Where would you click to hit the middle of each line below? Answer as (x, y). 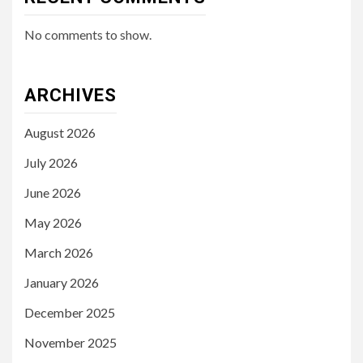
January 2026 (62, 283)
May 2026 (53, 223)
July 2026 (51, 163)
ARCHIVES (70, 96)
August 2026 (60, 133)
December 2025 (70, 313)
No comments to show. (88, 35)
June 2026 (53, 193)
